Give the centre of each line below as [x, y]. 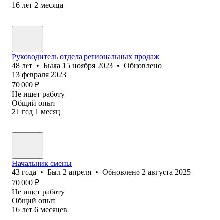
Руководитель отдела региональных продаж [85, 56]
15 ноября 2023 [88, 65]
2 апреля [77, 172]
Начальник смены [42, 163]
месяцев [54, 209]
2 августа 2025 [166, 172]
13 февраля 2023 [39, 74]
